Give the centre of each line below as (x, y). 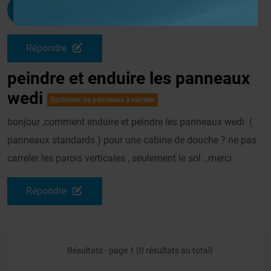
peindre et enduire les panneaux (129, 79)
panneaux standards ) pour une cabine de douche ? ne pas (132, 140)
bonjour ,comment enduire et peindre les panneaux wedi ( (130, 122)
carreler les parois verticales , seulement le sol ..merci (119, 158)
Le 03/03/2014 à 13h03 (103, 18)
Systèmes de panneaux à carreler (103, 100)
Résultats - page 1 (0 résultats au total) (140, 251)
